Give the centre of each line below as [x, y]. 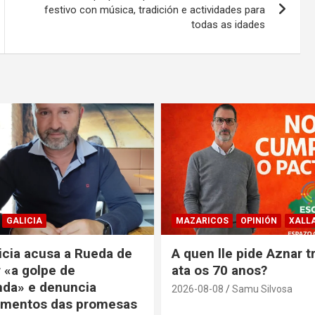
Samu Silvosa [262, 289]
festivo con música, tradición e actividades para [155, 9]
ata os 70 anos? [219, 271]
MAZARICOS [202, 221]
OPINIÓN [259, 221]
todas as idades [229, 24]
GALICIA [24, 221]
